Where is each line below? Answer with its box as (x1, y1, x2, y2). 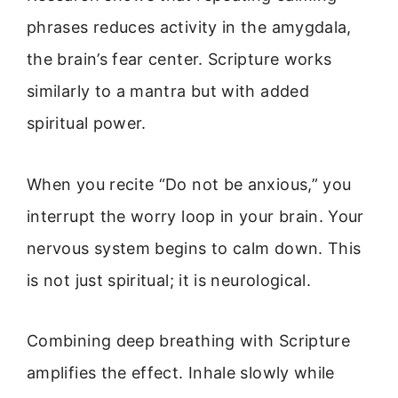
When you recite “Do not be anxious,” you (27, 174, 352, 194)
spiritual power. (27, 114, 147, 133)
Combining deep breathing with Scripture (27, 331, 351, 351)
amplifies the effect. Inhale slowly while (27, 363, 335, 383)
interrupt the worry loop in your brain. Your (27, 206, 364, 226)
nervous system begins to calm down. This (27, 238, 362, 258)
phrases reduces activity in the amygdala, (27, 18, 352, 37)
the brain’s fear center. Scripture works (27, 50, 332, 69)
